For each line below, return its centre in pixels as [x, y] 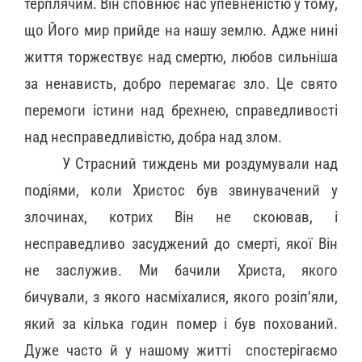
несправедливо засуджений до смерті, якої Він [181, 244]
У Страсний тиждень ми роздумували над [200, 164]
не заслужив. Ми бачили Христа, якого [181, 270]
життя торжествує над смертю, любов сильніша [181, 57]
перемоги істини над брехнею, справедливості [181, 110]
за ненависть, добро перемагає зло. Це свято [181, 84]
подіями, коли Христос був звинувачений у [181, 190]
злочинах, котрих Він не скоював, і [181, 217]
